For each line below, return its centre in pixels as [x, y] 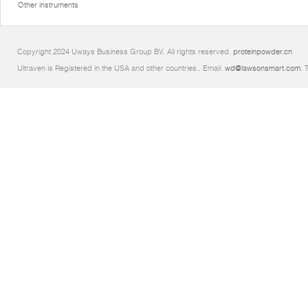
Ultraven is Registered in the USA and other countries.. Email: [121, 68]
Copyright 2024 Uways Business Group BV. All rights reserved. [125, 52]
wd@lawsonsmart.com [263, 68]
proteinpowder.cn [263, 52]
